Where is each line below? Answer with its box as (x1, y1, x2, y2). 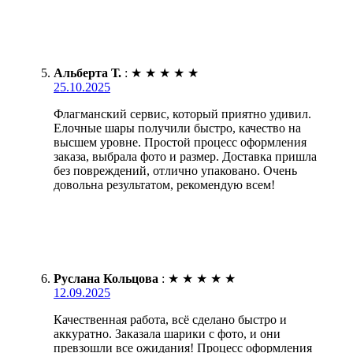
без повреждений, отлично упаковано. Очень (54, 163, 297, 177)
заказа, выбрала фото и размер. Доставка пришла (54, 149, 317, 163)
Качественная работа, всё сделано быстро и (54, 312, 287, 326)
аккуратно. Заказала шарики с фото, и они (54, 326, 281, 340)
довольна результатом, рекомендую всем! (54, 177, 275, 191)
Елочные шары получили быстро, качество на (54, 121, 301, 135)
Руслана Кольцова (54, 271, 158, 285)
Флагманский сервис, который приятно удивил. (54, 106, 311, 121)
